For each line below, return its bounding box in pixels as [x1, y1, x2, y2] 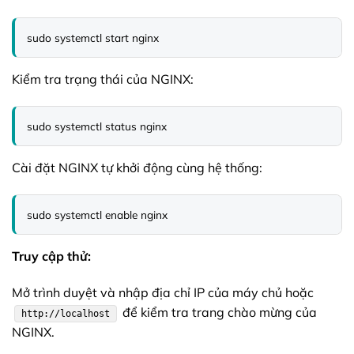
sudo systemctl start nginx [26, 31, 159, 45]
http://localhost [21, 308, 111, 320]
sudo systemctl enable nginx [26, 208, 168, 222]
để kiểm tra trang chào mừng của [119, 304, 318, 321]
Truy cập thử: [12, 248, 91, 265]
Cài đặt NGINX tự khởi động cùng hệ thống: [12, 160, 262, 176]
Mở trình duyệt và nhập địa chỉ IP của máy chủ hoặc [12, 284, 314, 301]
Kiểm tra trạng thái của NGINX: [12, 71, 194, 88]
